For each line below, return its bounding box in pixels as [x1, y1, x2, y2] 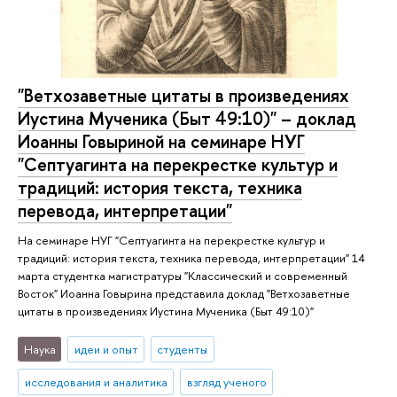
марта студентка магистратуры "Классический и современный [18, 268, 347, 284]
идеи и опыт [74, 340, 138, 357]
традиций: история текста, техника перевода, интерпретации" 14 [18, 250, 365, 267]
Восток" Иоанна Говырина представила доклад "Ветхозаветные [18, 285, 350, 302]
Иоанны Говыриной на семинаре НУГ [18, 129, 305, 154]
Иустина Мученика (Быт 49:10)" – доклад [18, 106, 356, 131]
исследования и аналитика [24, 374, 167, 391]
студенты [157, 340, 208, 357]
